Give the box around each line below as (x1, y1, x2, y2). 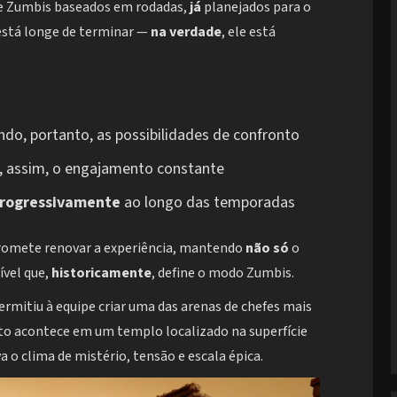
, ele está (222, 21, 276, 42)
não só (245, 237, 289, 258)
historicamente (51, 262, 152, 283)
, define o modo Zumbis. (152, 262, 294, 283)
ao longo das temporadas (121, 191, 295, 214)
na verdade (151, 21, 222, 42)
